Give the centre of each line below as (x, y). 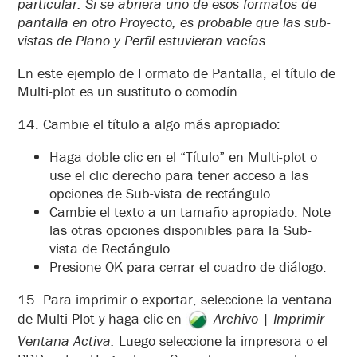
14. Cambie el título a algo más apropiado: (149, 124)
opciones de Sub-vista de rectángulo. (166, 194)
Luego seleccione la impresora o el (223, 340)
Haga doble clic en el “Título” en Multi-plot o (183, 157)
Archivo (236, 318)
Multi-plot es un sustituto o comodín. (129, 92)
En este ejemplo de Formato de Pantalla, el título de (177, 73)
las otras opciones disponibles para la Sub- (180, 230)
